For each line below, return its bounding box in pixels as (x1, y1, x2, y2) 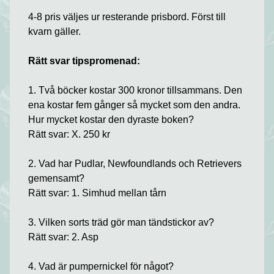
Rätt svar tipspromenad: (28, 56, 141, 66)
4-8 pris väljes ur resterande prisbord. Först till (28, 12, 226, 22)
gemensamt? (28, 173, 85, 183)
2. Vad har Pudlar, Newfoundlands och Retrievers (28, 158, 242, 169)
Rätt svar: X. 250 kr (28, 129, 111, 139)
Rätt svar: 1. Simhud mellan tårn (28, 188, 167, 198)
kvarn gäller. (28, 26, 81, 37)
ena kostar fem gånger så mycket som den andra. (28, 100, 241, 110)
